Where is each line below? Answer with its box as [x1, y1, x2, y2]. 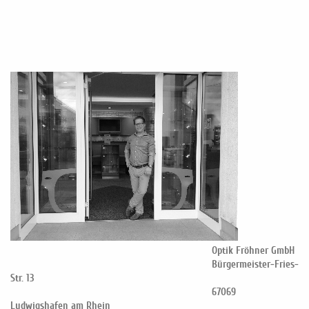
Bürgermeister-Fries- [10, 257, 299, 270]
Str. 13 [10, 271, 34, 284]
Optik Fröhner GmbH [10, 243, 295, 257]
